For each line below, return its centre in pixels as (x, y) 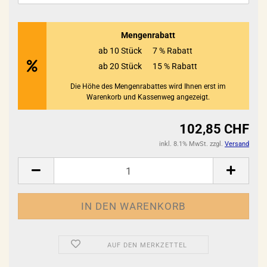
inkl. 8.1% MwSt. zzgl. (192, 144)
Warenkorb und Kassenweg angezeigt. (148, 97)
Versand (237, 144)
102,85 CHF (214, 129)
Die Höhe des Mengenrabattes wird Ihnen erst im (148, 86)
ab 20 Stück (120, 66)
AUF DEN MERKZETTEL (148, 245)
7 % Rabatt (173, 51)
